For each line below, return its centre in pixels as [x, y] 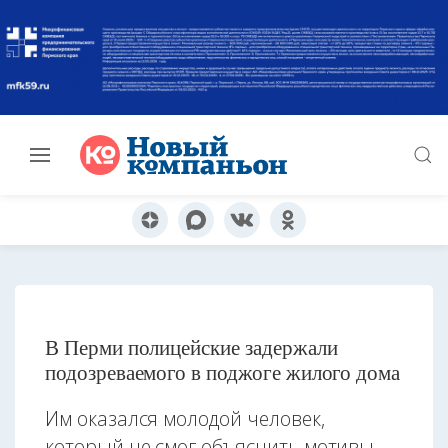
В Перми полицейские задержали [191, 347]
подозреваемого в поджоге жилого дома [223, 372]
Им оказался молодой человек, [185, 419]
